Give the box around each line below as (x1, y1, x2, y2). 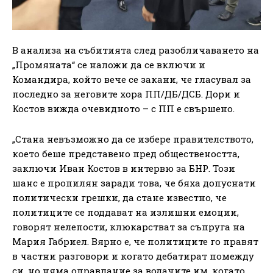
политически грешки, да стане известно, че (12, 191, 227, 204)
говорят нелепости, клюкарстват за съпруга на (12, 220, 245, 233)
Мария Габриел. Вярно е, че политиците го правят (12, 235, 258, 247)
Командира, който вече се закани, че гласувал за (12, 73, 251, 85)
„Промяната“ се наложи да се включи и (12, 58, 205, 71)
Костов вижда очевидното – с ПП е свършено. (12, 102, 235, 115)
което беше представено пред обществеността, (12, 147, 239, 160)
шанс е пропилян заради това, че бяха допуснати (12, 176, 256, 189)
